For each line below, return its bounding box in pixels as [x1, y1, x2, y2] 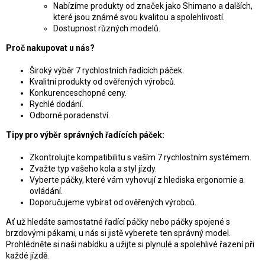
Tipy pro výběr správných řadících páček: [6, 130, 164, 140]
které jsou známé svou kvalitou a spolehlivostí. [53, 12, 225, 22]
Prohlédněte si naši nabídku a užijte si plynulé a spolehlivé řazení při [6, 240, 254, 250]
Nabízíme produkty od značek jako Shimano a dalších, [53, 1, 253, 11]
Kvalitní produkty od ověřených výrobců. [30, 77, 176, 87]
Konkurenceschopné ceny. [30, 88, 127, 98]
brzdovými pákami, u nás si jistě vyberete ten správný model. [6, 228, 231, 238]
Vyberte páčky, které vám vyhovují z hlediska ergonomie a [30, 175, 244, 185]
